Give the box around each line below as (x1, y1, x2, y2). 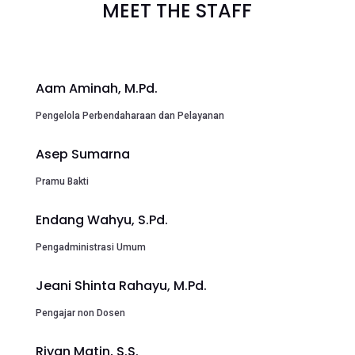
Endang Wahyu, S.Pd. (35, 210, 168, 229)
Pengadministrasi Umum (35, 241, 146, 253)
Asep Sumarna (35, 144, 130, 163)
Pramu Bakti (35, 175, 89, 187)
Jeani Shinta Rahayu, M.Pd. (35, 276, 207, 295)
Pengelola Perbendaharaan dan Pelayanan (35, 109, 224, 121)
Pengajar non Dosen (35, 307, 125, 319)
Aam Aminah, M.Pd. (35, 78, 158, 97)
